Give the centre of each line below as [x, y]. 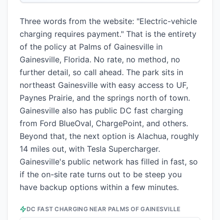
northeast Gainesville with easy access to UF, [104, 85]
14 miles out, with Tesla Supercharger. [90, 149]
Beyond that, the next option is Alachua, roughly [109, 136]
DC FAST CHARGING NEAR [67, 209]
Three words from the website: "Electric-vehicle [108, 21]
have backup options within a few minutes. [99, 187]
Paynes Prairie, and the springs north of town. [105, 98]
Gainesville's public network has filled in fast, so [109, 162]
